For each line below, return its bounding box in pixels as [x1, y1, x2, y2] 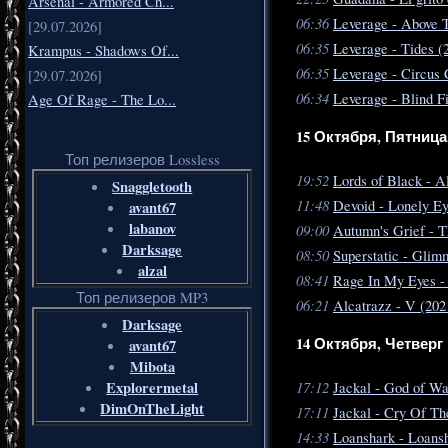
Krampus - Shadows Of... [28, 41, 179, 61]
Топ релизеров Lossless [64, 150, 220, 170]
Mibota [129, 356, 175, 378]
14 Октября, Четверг [296, 333, 443, 355]
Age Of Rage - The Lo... [28, 90, 176, 110]
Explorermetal [106, 377, 199, 399]
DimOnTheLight [100, 398, 205, 420]
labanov [128, 218, 176, 240]
